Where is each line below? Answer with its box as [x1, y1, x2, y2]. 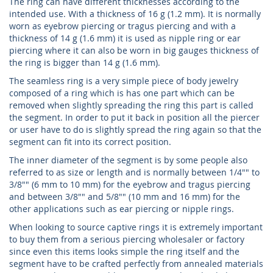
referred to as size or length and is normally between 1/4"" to [9, 166, 260, 178]
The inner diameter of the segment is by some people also [9, 154, 247, 166]
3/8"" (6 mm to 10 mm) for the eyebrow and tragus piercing [9, 179, 250, 190]
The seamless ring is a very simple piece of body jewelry [9, 75, 238, 87]
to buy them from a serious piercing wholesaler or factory [9, 233, 244, 245]
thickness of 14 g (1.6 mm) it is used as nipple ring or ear [9, 32, 241, 44]
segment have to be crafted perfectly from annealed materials [9, 258, 263, 269]
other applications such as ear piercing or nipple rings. [9, 203, 234, 214]
